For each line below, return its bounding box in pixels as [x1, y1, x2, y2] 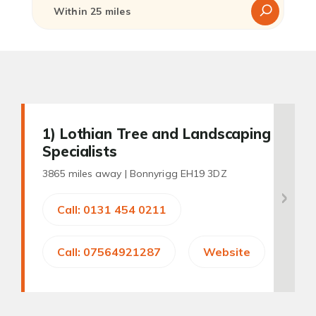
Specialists [42, 142, 117, 160]
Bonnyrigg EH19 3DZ [129, 167, 227, 180]
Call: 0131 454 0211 [57, 202, 166, 217]
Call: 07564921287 [57, 245, 161, 259]
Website [203, 245, 250, 259]
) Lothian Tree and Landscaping [50, 125, 271, 142]
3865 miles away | [42, 167, 130, 180]
